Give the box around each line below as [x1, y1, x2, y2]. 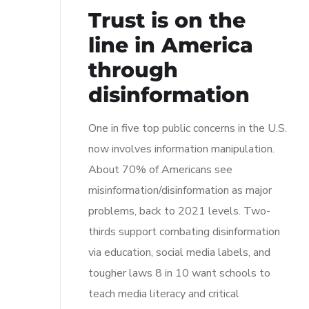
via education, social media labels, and [88, 244, 270, 260]
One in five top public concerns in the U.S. [88, 120, 287, 136]
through [88, 57, 178, 83]
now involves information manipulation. [88, 141, 275, 157]
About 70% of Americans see [88, 161, 232, 177]
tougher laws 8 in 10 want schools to [88, 265, 270, 281]
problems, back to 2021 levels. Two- [88, 203, 270, 219]
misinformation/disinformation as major [88, 182, 272, 198]
